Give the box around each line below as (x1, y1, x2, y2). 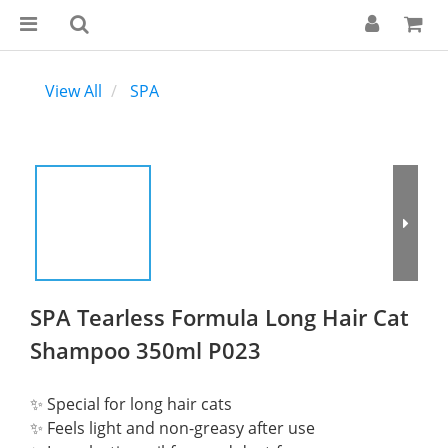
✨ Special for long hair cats (30, 393, 232, 415)
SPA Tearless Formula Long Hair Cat (30, 302, 409, 332)
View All (45, 80, 102, 102)
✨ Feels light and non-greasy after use (30, 417, 315, 439)
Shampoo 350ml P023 (30, 335, 261, 365)
